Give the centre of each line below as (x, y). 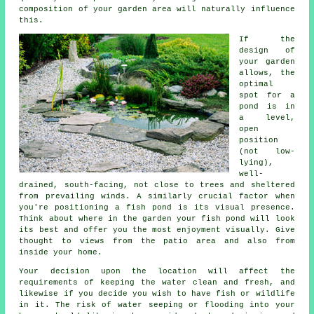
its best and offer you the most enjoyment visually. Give (157, 230)
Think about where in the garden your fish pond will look (157, 219)
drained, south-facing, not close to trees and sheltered (157, 185)
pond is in (267, 107)
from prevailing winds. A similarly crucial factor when (157, 197)
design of (267, 51)
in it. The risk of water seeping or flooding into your (157, 305)
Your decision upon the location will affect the (157, 272)
